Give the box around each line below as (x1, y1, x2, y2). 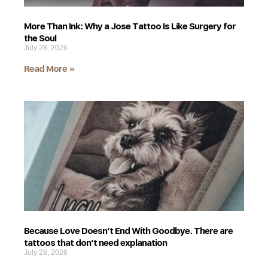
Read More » (24, 62, 75, 74)
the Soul (24, 32, 56, 43)
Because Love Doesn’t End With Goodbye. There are (24, 224, 233, 236)
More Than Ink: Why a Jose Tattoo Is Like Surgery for (24, 20, 236, 31)
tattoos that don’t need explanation (24, 236, 167, 248)
